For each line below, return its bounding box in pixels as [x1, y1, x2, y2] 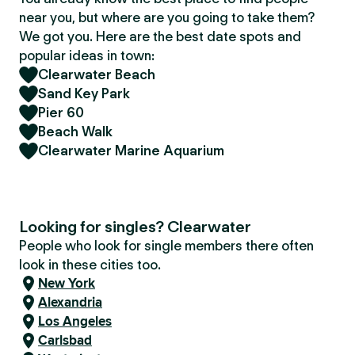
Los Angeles [38, 311, 112, 331]
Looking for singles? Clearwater [19, 217, 251, 236]
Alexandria [38, 292, 102, 312]
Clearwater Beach [38, 67, 155, 82]
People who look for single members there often [19, 238, 314, 254]
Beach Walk [38, 124, 113, 139]
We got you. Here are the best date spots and [19, 29, 301, 44]
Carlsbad [38, 330, 92, 350]
